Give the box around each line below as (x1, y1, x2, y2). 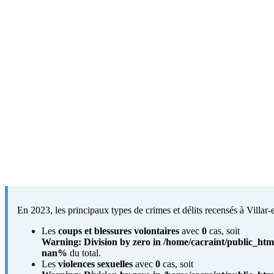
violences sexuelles (58, 258, 133, 269)
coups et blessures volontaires (58, 225, 179, 236)
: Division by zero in (78, 236, 163, 247)
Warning (42, 236, 78, 247)
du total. (67, 247, 101, 258)
